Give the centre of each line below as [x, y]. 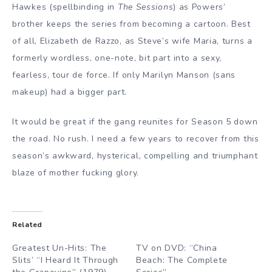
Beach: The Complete [182, 260]
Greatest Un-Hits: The [59, 248]
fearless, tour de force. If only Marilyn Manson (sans [124, 75]
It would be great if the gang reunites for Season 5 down [135, 121]
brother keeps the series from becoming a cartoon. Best [131, 24]
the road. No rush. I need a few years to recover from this [136, 138]
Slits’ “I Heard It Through [66, 260]
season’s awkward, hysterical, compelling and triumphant [135, 155]
